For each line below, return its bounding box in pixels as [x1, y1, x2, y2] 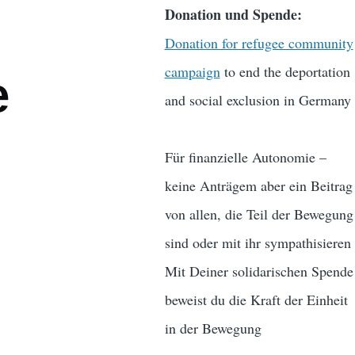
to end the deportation [219, 62, 350, 82]
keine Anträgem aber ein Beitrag [164, 176, 353, 196]
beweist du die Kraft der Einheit [164, 290, 348, 310]
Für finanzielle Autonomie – [164, 147, 326, 167]
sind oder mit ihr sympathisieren [164, 233, 351, 253]
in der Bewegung [164, 319, 261, 338]
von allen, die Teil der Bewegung [164, 204, 353, 224]
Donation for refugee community [164, 33, 353, 53]
